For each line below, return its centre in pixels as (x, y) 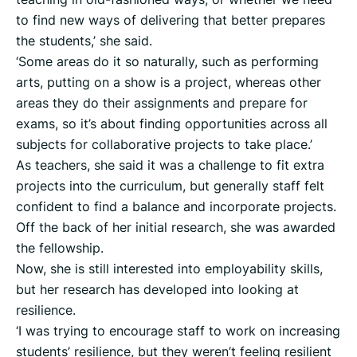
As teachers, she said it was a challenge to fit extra (170, 165)
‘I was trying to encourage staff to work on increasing (178, 331)
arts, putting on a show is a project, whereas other (169, 82)
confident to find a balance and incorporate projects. (176, 207)
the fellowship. (60, 248)
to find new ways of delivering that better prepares (171, 20)
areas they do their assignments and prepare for (162, 103)
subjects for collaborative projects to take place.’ (164, 145)
